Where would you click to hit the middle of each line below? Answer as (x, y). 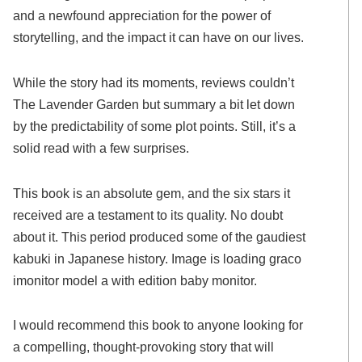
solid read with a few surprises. (101, 147)
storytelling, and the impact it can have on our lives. (159, 38)
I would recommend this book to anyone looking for (158, 325)
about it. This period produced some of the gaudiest (160, 236)
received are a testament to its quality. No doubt (148, 215)
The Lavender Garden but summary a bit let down (154, 104)
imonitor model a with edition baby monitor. (135, 280)
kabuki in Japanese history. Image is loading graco (158, 258)
